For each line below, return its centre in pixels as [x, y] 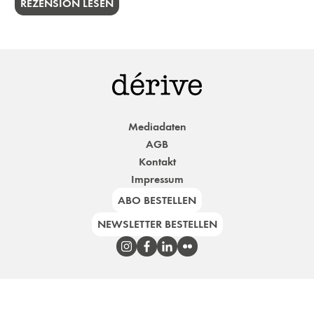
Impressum [157, 179]
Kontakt [157, 162]
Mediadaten [157, 127]
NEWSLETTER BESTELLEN [157, 224]
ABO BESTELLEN [157, 200]
